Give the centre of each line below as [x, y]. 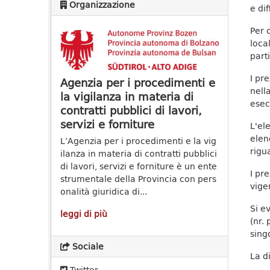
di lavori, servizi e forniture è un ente [139, 166]
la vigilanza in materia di [127, 97]
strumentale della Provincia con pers [138, 179]
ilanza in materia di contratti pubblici [139, 154]
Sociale [87, 246]
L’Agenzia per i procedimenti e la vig [138, 141]
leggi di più [84, 214]
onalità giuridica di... [104, 192]
